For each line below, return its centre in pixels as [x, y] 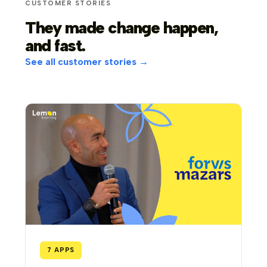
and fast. [55, 45]
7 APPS [61, 250]
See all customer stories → [87, 61]
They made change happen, [122, 27]
